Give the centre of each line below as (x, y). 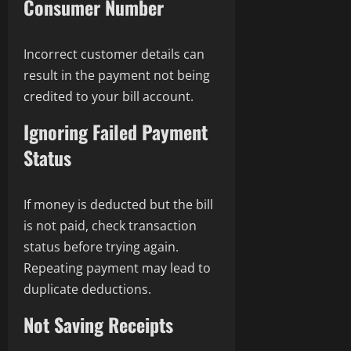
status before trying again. (101, 247)
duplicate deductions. (87, 289)
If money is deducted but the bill (118, 205)
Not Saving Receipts (98, 325)
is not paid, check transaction (110, 226)
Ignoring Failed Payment (116, 132)
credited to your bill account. (109, 97)
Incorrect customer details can (114, 54)
